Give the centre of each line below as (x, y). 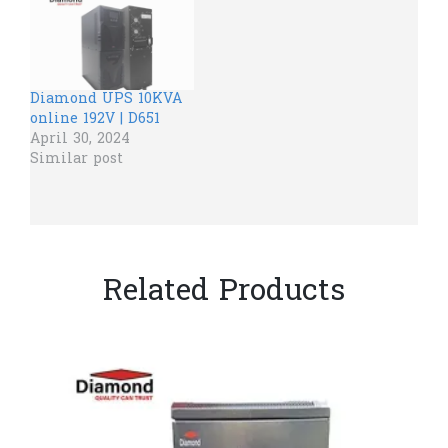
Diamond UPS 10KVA (106, 100)
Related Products (224, 293)
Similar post (76, 160)
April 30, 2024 (80, 140)
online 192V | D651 (95, 120)
